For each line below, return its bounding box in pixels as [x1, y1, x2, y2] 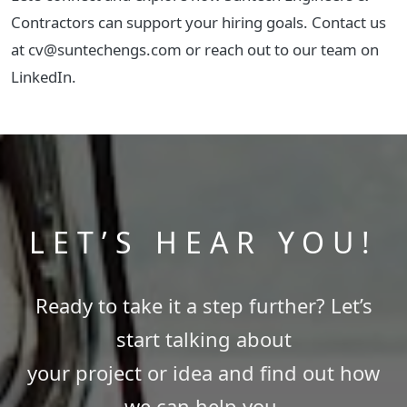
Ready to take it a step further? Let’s [35, 291, 372, 319]
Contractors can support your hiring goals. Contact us [11, 11, 386, 33]
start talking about [115, 324, 292, 352]
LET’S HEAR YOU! [29, 222, 378, 262]
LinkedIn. [11, 65, 76, 87]
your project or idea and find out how [27, 358, 380, 386]
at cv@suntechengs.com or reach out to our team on [11, 38, 379, 60]
